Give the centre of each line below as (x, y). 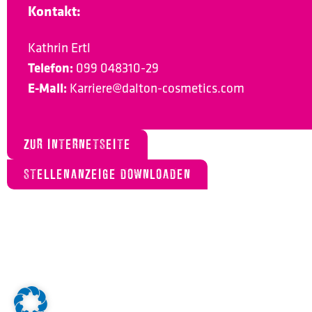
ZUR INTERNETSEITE (77, 144)
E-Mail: (47, 88)
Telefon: (50, 68)
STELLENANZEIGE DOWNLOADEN (107, 174)
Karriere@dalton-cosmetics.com (157, 88)
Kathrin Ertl (59, 48)
